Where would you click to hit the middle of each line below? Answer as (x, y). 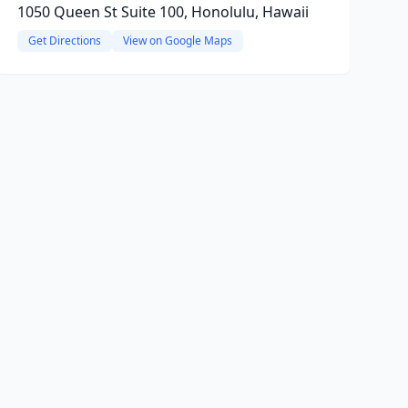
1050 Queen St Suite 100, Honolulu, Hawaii (163, 12)
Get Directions (64, 41)
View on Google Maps (177, 41)
